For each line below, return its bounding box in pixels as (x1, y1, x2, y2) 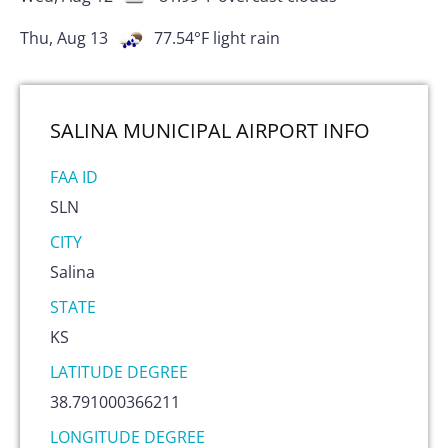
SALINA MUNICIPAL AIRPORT (50, 116, 318, 144)
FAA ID (50, 165, 98, 188)
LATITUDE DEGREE (50, 360, 188, 383)
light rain (213, 27, 280, 50)
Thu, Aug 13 (20, 27, 108, 50)
